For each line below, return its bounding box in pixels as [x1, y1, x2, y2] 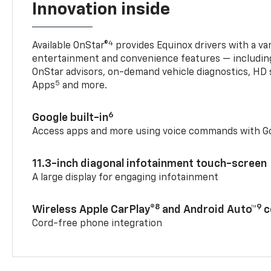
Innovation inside [32, 1, 171, 19]
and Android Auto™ [160, 204, 257, 216]
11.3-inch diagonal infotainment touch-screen [32, 158, 267, 170]
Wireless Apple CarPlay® [32, 204, 155, 216]
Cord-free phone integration [32, 219, 163, 229]
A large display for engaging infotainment [32, 173, 219, 183]
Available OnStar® [32, 41, 109, 51]
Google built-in [32, 113, 109, 124]
